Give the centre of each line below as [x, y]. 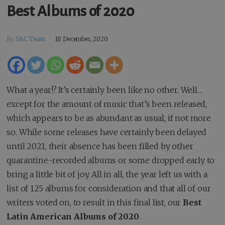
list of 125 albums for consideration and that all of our [109, 188]
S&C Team [30, 39]
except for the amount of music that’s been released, [107, 104]
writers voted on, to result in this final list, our [95, 202]
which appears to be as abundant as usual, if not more [109, 118]
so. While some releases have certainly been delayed [107, 132]
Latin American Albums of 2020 [73, 216]
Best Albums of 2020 [70, 11]
